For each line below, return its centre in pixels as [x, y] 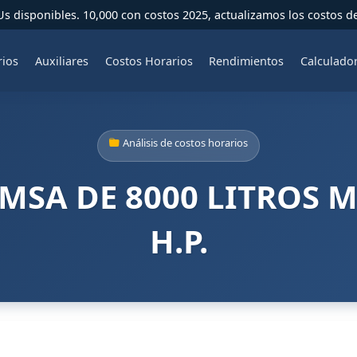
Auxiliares [61, 61]
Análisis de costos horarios [185, 143]
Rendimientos [247, 61]
